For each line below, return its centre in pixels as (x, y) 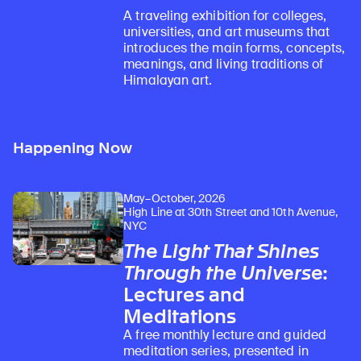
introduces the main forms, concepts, (234, 48)
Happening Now (73, 147)
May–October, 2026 (175, 198)
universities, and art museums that (226, 31)
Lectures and (184, 294)
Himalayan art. (168, 80)
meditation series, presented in (216, 351)
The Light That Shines (222, 251)
